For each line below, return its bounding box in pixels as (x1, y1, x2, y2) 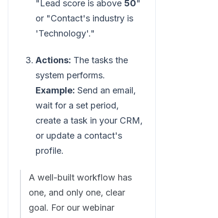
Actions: (36, 55, 71, 66)
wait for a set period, (36, 100, 119, 111)
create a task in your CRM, (36, 115, 143, 126)
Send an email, (75, 85, 136, 96)
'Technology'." (36, 28, 95, 39)
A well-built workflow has (29, 172, 132, 183)
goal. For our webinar (29, 202, 114, 213)
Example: (36, 85, 75, 96)
